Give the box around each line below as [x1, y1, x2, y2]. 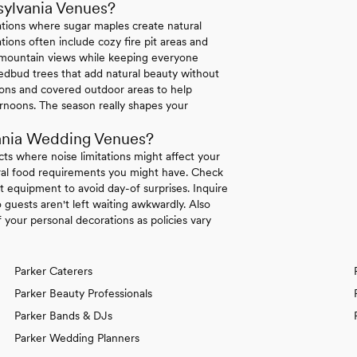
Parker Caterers [14, 264, 92, 277]
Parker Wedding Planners [14, 331, 139, 344]
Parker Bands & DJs [14, 308, 112, 322]
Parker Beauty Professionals [14, 286, 152, 300]
